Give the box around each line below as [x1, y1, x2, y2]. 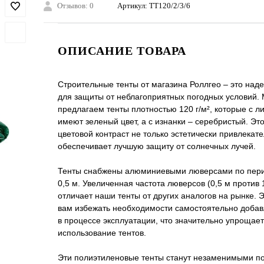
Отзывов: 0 [57, 1, 94, 11]
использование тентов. [58, 228, 146, 238]
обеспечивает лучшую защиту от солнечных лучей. [58, 141, 256, 151]
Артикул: [117, 1, 149, 11]
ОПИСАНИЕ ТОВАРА [58, 44, 186, 58]
